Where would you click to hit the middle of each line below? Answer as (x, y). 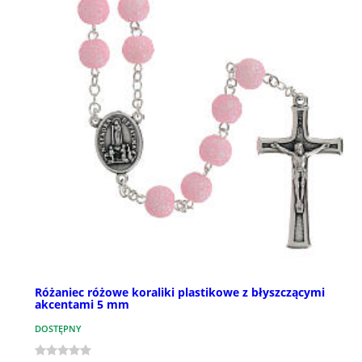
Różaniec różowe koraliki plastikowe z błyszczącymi (180, 293)
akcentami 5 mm (82, 305)
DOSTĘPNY (58, 329)
